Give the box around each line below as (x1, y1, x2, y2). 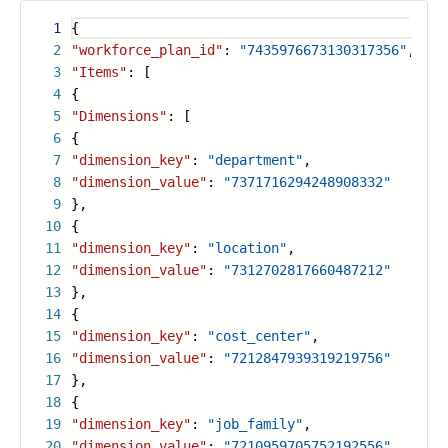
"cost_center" (207, 328, 311, 344)
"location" (207, 240, 287, 256)
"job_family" (207, 416, 303, 432)
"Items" (71, 64, 127, 80)
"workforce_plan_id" (71, 42, 223, 58)
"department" (207, 152, 303, 168)
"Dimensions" (71, 108, 167, 124)
